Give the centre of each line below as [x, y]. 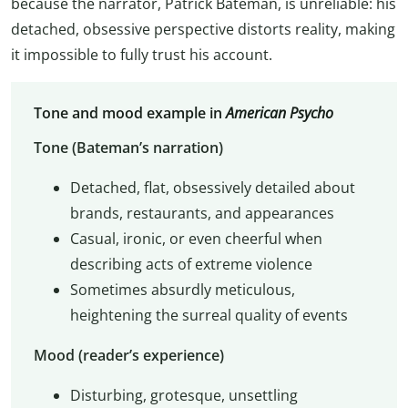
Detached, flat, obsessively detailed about [212, 188]
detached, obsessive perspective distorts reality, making [203, 29]
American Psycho [279, 113]
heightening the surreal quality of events [209, 316]
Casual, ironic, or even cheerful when [196, 239]
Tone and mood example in [129, 113]
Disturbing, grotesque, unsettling [184, 396]
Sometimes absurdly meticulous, [182, 290]
